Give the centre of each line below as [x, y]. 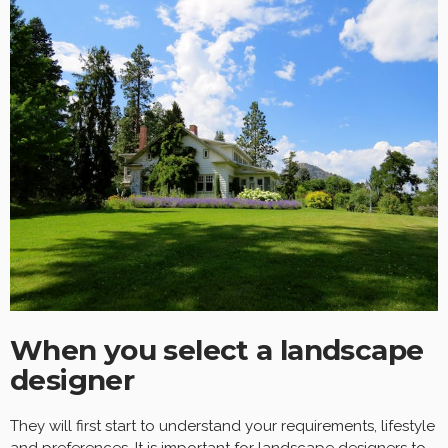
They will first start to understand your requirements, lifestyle [222, 426]
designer [72, 380]
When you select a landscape [217, 350]
